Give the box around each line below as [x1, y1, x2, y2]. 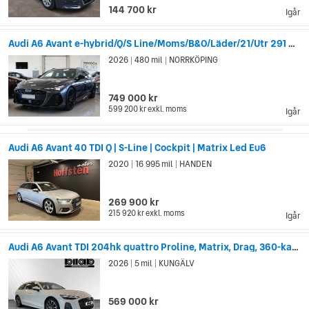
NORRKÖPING [168, 53, 219, 66]
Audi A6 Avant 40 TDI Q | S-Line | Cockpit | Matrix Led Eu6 [8, 140, 266, 154]
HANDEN [178, 157, 212, 170]
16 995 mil [134, 157, 175, 170]
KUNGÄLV [157, 257, 195, 270]
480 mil [133, 53, 165, 66]
